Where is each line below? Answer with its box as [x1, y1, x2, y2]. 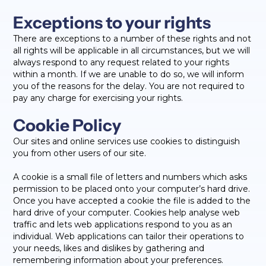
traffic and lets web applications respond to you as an [13, 219, 233, 230]
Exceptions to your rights [13, 12, 211, 33]
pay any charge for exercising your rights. [13, 93, 183, 103]
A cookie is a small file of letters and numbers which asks [13, 172, 248, 182]
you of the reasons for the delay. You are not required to [13, 81, 245, 91]
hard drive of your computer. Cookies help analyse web [13, 207, 240, 218]
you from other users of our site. [13, 148, 147, 159]
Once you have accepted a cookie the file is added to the [13, 195, 251, 206]
